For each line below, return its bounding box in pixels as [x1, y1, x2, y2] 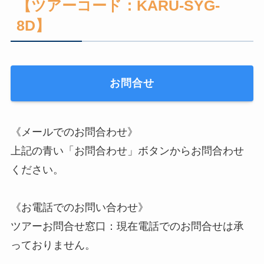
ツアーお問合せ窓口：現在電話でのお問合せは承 [10, 220, 244, 233]
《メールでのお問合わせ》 [10, 126, 138, 138]
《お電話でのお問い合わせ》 [10, 202, 148, 214]
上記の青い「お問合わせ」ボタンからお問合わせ [10, 145, 244, 157]
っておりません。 [10, 239, 95, 252]
